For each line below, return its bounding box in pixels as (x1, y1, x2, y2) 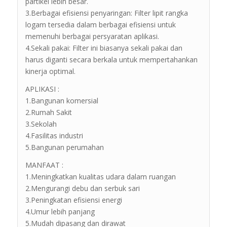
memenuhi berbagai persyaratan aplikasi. (25, 31, 159, 41)
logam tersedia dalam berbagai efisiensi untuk (25, 19, 176, 29)
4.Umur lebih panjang (25, 206, 95, 216)
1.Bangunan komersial (25, 95, 98, 105)
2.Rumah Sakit (25, 107, 72, 117)
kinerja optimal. (25, 66, 75, 76)
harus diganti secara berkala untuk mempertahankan (25, 54, 198, 64)
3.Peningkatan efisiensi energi (25, 195, 122, 205)
